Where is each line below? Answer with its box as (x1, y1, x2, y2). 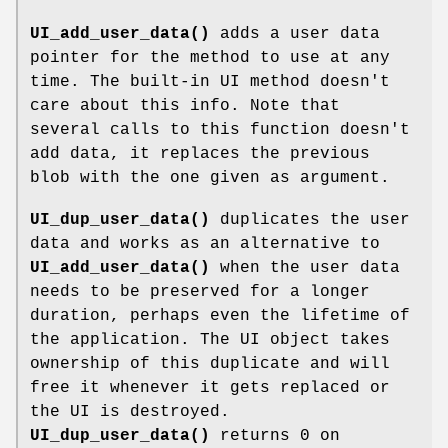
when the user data (210, 258, 400, 277)
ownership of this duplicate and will (30, 354, 390, 373)
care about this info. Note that (30, 96, 340, 115)
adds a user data (210, 24, 380, 43)
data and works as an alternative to (30, 234, 380, 253)
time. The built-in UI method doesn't (30, 72, 390, 91)
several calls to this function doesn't (30, 120, 410, 139)
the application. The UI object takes (30, 330, 390, 349)
